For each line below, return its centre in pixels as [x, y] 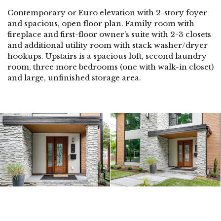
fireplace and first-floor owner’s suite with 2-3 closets [109, 35]
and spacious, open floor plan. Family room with [101, 24]
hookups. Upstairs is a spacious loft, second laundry [107, 56]
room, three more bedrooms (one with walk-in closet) [110, 67]
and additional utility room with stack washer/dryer [108, 45]
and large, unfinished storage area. [74, 78]
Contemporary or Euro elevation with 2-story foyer [107, 13]
